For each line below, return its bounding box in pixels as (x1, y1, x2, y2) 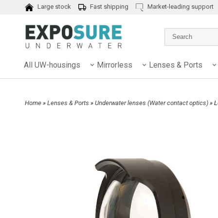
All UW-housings (24, 60, 80, 70)
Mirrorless (97, 60, 132, 70)
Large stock (36, 3, 71, 11)
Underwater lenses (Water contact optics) (95, 99, 210, 107)
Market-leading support (145, 3, 214, 11)
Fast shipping (88, 3, 128, 11)
